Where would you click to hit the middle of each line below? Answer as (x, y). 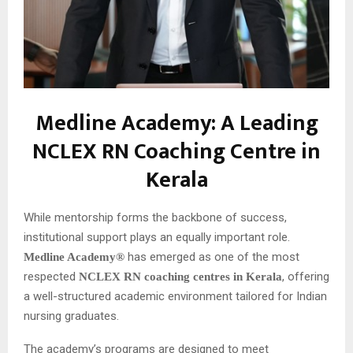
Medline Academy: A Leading (176, 123)
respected (51, 276)
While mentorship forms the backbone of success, (155, 217)
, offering (306, 276)
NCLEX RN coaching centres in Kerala (180, 276)
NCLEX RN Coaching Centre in (176, 151)
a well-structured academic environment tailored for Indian (175, 296)
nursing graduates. (71, 316)
